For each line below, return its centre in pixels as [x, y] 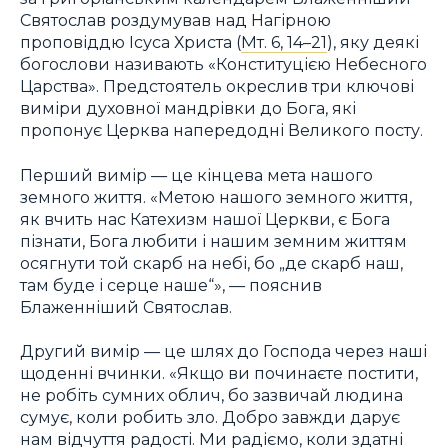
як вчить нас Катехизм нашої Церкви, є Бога [205, 218]
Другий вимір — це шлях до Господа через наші [223, 351]
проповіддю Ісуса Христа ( [130, 42]
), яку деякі [373, 42]
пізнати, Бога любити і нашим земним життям [213, 240]
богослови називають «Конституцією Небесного [223, 64]
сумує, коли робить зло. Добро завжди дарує [210, 417]
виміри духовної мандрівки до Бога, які [188, 108]
